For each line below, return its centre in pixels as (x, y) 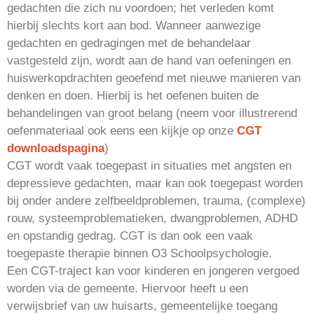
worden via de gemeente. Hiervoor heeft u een (128, 288)
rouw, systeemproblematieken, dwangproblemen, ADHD (152, 218)
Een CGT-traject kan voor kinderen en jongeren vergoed (153, 271)
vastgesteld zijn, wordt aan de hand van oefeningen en (149, 60)
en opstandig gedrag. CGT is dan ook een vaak (130, 235)
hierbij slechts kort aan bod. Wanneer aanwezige (134, 25)
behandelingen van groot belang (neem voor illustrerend (152, 113)
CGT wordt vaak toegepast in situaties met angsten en (149, 165)
